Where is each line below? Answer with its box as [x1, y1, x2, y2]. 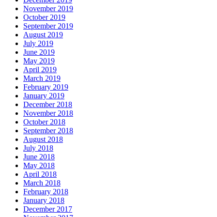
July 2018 [23, 143, 53, 152]
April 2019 [23, 65, 57, 74]
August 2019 [23, 30, 63, 39]
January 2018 [23, 196, 64, 204]
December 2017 [23, 204, 72, 213]
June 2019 [23, 47, 55, 56]
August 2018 [23, 135, 63, 143]
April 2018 [23, 170, 57, 178]
